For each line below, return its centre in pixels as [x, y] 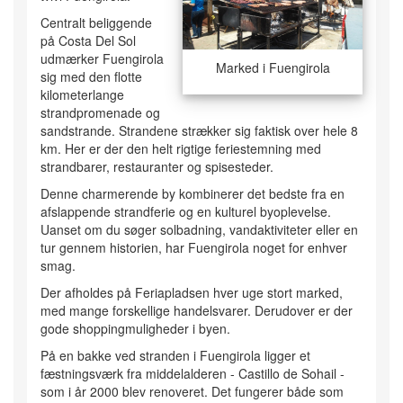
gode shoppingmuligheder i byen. [135, 329]
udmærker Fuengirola [102, 59]
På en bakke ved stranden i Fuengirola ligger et [175, 356]
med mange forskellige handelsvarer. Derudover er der [197, 311]
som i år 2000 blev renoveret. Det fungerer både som [192, 392]
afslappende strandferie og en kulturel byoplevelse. [186, 212]
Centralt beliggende [96, 23]
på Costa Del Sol [88, 41]
